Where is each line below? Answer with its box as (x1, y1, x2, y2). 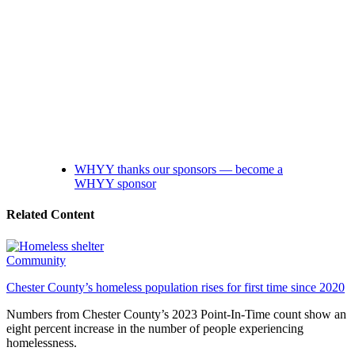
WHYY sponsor (74, 177, 156, 191)
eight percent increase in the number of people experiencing (6, 321, 303, 335)
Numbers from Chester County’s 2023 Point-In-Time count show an (6, 307, 346, 321)
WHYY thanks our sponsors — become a (74, 162, 283, 177)
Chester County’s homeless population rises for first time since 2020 (6, 280, 345, 294)
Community (6, 253, 66, 267)
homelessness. (6, 335, 77, 349)
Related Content (6, 208, 94, 222)
